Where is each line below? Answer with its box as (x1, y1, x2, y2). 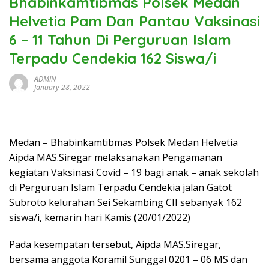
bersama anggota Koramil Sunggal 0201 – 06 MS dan (9, 253, 247, 266)
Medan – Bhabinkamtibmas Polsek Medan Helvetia (9, 136, 238, 149)
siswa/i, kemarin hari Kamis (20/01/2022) (9, 211, 190, 224)
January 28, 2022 (34, 82, 90, 92)
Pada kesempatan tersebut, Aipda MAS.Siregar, (9, 238, 221, 251)
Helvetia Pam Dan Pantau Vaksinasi (9, 12, 260, 30)
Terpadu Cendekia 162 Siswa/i (9, 49, 216, 67)
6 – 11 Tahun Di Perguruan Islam (9, 31, 231, 49)
